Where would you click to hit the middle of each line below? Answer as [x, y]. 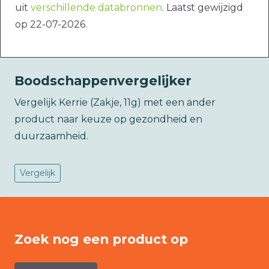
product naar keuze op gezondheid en [108, 119]
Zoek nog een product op [101, 239]
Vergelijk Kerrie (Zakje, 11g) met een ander [115, 103]
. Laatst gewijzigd [203, 8]
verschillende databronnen [96, 8]
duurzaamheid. [51, 136]
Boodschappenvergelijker [103, 81]
